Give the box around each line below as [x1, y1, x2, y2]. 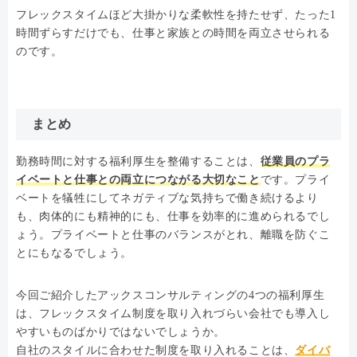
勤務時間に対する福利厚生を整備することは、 [16, 155, 261, 167]
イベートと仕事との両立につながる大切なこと [16, 173, 261, 186]
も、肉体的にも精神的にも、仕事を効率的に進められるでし [16, 210, 331, 222]
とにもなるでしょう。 [16, 246, 132, 259]
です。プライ [260, 173, 331, 186]
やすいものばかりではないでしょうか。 [16, 325, 226, 338]
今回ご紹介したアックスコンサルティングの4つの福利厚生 [16, 288, 325, 301]
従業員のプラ [260, 155, 331, 167]
